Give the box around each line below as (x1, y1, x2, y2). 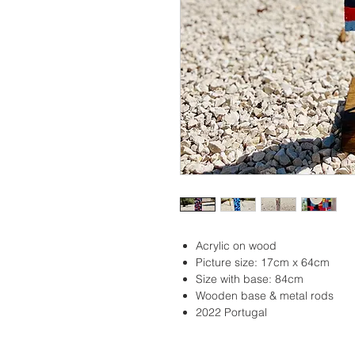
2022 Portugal (196, 305, 267, 320)
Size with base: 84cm (196, 272, 307, 287)
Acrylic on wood (196, 239, 277, 254)
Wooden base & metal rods (196, 288, 334, 303)
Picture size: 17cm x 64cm (196, 255, 330, 270)
